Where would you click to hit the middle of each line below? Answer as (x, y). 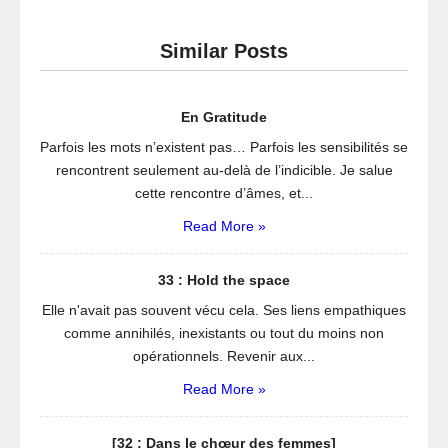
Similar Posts (224, 51)
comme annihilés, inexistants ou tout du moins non (224, 333)
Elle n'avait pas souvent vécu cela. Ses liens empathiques (224, 310)
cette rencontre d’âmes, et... (224, 193)
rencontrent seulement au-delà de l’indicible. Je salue (224, 170)
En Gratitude (224, 117)
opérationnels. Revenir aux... (224, 356)
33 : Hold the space (224, 280)
